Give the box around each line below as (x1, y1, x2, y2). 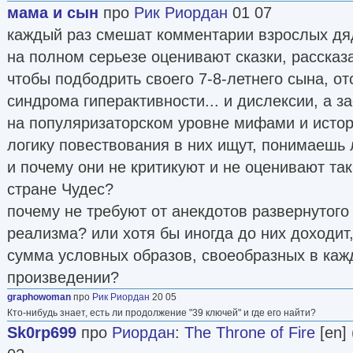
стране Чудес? (7, 180, 113, 198)
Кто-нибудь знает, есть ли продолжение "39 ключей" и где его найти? (7, 307, 316, 318)
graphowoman (7, 291, 71, 303)
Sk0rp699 (7, 323, 76, 341)
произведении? (7, 268, 119, 286)
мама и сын (7, 3, 98, 21)
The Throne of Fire (184, 323, 315, 341)
